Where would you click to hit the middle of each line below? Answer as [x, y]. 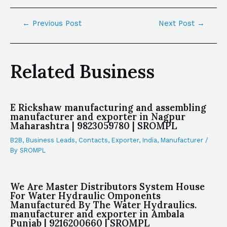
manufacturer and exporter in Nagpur [98, 117]
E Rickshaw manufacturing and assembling [108, 108]
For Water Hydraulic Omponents [85, 196]
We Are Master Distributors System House [107, 186]
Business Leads [50, 140]
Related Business [82, 72]
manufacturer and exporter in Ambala [97, 214]
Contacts [93, 140]
